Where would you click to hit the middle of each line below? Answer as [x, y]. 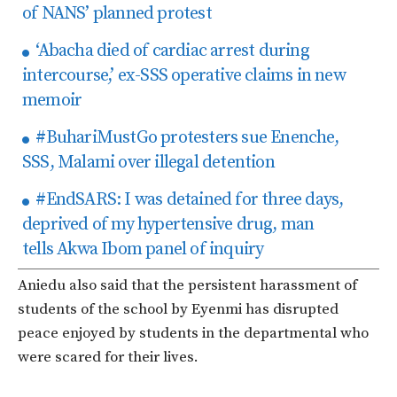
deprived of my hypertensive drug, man [168, 225]
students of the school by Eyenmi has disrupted [178, 310]
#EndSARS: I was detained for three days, [188, 200]
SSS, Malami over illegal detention [148, 163]
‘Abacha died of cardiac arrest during [171, 51]
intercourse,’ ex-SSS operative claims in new [184, 76]
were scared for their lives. [108, 358]
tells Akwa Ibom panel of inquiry [143, 250]
